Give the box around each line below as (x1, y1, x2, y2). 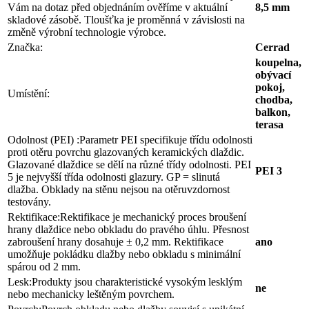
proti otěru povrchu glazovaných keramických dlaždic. (8, 146, 244, 159)
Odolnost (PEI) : (8, 134, 79, 146)
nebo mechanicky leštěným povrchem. (8, 288, 175, 301)
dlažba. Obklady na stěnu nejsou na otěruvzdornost (8, 183, 230, 196)
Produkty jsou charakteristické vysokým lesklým (32, 276, 242, 288)
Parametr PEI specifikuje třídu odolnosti (79, 134, 252, 146)
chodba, (255, 94, 292, 106)
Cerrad (255, 41, 290, 54)
